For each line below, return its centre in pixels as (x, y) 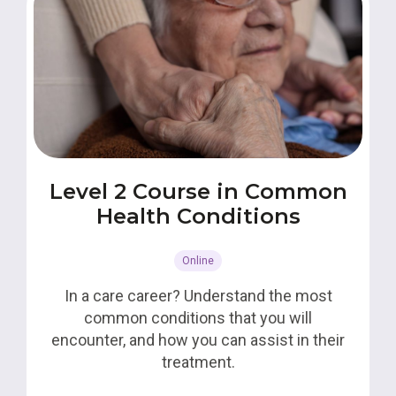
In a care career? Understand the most (198, 296)
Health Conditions (198, 216)
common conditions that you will (198, 318)
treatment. (198, 362)
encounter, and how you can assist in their (198, 340)
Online (198, 261)
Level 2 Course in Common (198, 191)
